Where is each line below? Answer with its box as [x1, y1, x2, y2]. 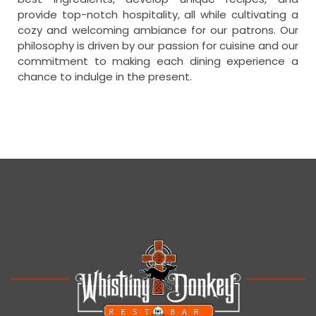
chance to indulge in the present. [18, 68, 192, 84]
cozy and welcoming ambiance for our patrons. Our [18, 22, 298, 37]
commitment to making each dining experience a [18, 53, 298, 68]
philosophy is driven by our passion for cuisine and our [18, 37, 298, 53]
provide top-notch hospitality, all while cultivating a [18, 6, 298, 22]
